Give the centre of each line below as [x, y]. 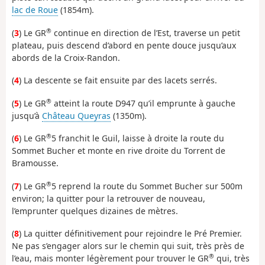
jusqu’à [27, 115]
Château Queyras [76, 115]
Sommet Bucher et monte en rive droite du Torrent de [119, 151]
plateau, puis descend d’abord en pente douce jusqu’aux [124, 45]
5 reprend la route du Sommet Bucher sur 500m [147, 186]
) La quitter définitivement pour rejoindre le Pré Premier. [130, 234]
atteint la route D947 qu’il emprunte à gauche [143, 103]
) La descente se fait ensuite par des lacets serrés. [118, 80]
